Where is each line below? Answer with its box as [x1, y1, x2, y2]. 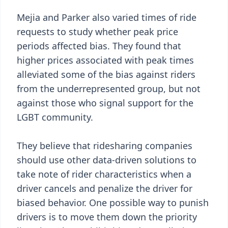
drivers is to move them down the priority [17, 211, 197, 223]
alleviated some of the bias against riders [17, 68, 195, 80]
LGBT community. [17, 111, 93, 123]
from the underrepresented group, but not [17, 82, 201, 95]
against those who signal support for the [17, 97, 193, 109]
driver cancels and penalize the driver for [17, 182, 192, 194]
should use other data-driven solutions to [17, 154, 196, 166]
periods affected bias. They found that [17, 40, 181, 52]
